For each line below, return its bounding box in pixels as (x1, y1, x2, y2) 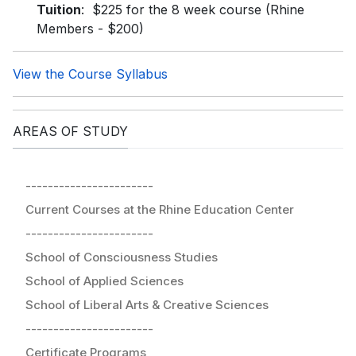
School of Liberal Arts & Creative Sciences (25, 296, 269, 312)
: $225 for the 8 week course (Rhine (81, 2, 304, 18)
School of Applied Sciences (25, 273, 184, 288)
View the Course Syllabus (13, 66, 168, 83)
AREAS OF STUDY (13, 123, 128, 140)
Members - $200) (37, 21, 144, 37)
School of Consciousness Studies (25, 249, 218, 265)
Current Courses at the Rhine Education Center (25, 201, 294, 217)
